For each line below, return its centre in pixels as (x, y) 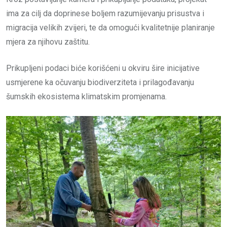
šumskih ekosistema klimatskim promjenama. (86, 97)
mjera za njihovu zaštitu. (48, 42)
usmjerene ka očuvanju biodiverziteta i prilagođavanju (100, 83)
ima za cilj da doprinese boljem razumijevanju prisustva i (105, 14)
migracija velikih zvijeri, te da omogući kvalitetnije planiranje (110, 28)
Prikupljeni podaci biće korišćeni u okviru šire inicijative (103, 68)
